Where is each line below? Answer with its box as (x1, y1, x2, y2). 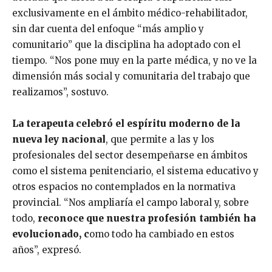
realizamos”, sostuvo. (12, 86, 109, 98)
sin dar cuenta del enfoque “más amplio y (12, 23, 204, 35)
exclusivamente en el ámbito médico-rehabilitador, (12, 7, 248, 19)
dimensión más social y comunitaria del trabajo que (12, 70, 250, 83)
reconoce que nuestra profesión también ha (35, 212, 256, 225)
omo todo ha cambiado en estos (89, 228, 234, 240)
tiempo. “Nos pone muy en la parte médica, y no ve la (12, 55, 257, 67)
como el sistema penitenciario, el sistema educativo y (12, 165, 259, 177)
